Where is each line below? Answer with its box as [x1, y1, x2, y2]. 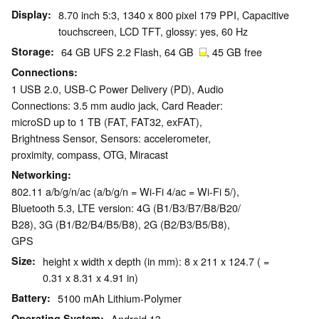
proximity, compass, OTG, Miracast [11, 147, 168, 162]
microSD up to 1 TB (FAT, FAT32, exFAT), [11, 114, 202, 130]
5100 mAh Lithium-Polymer [58, 291, 182, 306]
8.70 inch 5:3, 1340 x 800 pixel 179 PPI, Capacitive [58, 7, 289, 23]
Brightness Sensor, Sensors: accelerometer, [11, 130, 211, 146]
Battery [11, 291, 47, 305]
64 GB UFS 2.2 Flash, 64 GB [61, 44, 199, 60]
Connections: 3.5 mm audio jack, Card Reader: [11, 98, 223, 113]
